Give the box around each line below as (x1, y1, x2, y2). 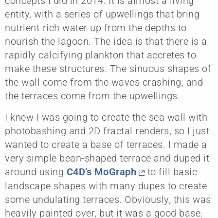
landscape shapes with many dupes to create (5, 180, 207, 192)
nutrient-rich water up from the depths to (5, 21, 187, 34)
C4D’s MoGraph (66, 165, 136, 178)
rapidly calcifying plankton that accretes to (5, 49, 196, 61)
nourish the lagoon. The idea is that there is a (5, 35, 207, 47)
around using (5, 165, 67, 178)
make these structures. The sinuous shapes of (5, 62, 211, 74)
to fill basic (145, 165, 197, 178)
